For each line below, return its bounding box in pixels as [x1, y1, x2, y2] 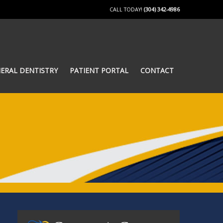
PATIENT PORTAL [70, 66, 128, 75]
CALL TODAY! [110, 6, 144, 13]
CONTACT [140, 66, 174, 75]
